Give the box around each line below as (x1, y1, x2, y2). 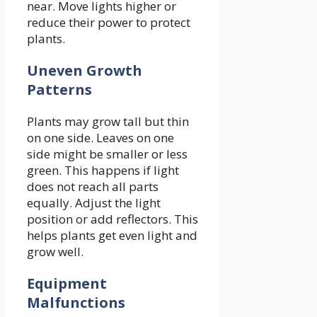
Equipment (27, 273, 107, 293)
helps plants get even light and (27, 226, 197, 243)
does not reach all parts (27, 178, 158, 195)
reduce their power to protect (27, 13, 190, 30)
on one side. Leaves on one (27, 129, 174, 146)
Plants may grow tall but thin (27, 113, 189, 129)
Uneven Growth (27, 60, 142, 80)
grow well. (27, 243, 83, 260)
